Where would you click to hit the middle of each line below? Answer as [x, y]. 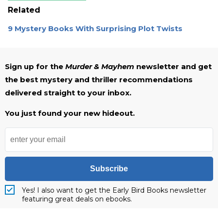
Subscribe [109, 169]
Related [24, 10]
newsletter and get [173, 67]
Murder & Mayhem [100, 67]
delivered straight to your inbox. [68, 93]
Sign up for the [35, 67]
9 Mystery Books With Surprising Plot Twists [95, 29]
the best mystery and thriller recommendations [99, 80]
